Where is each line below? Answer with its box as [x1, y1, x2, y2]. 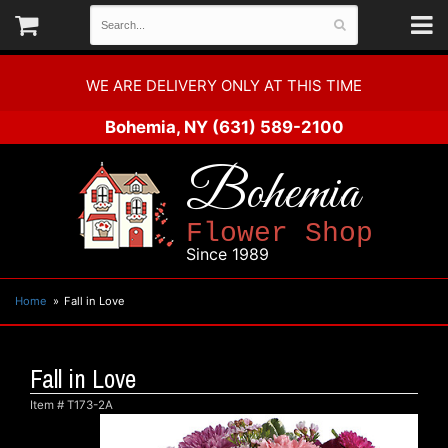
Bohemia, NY [104, 117, 208, 137]
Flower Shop [185, 218, 373, 250]
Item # [30, 398, 67, 412]
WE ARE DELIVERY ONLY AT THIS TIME [86, 76, 362, 95]
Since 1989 [185, 244, 269, 265]
